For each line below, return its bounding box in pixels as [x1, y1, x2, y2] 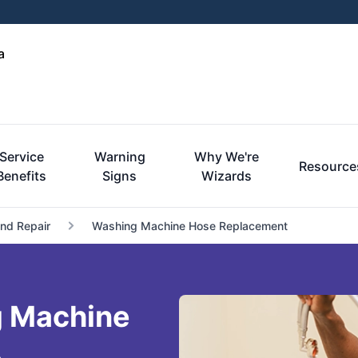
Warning [93, 149, 145, 165]
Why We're [193, 149, 259, 165]
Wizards [201, 168, 252, 184]
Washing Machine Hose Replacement [91, 219, 288, 233]
